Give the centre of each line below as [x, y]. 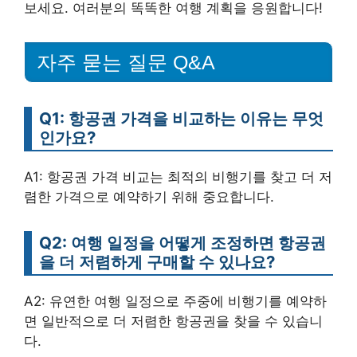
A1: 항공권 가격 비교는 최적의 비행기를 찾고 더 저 [178, 177]
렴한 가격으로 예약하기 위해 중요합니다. [149, 196]
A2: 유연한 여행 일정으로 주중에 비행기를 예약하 [175, 301]
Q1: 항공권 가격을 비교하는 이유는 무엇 [181, 118]
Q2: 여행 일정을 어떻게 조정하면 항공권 [182, 242]
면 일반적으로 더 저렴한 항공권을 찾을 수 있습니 [173, 321]
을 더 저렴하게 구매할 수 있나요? [157, 261]
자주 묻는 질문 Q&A [126, 62]
